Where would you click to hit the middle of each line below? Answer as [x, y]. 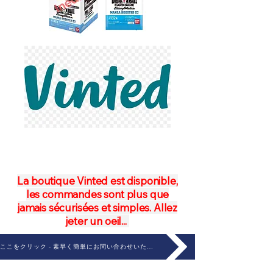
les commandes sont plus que [97, 194]
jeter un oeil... [97, 221]
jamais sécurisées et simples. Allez [97, 207]
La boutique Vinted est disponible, [97, 181]
